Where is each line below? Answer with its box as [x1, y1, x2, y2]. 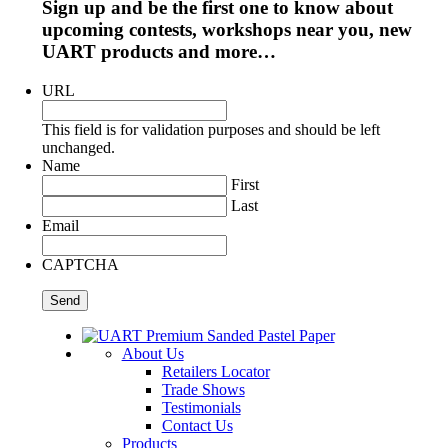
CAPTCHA [41, 255, 119, 273]
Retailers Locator [161, 362, 270, 380]
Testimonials [161, 398, 241, 416]
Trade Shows [161, 380, 245, 398]
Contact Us [161, 416, 233, 434]
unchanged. [41, 138, 115, 156]
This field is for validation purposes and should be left [41, 120, 380, 138]
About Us [121, 344, 184, 362]
